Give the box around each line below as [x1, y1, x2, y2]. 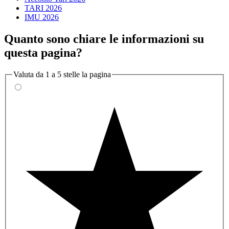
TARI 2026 [25, 4, 62, 13]
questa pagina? [4, 46, 82, 60]
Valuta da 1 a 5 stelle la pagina [13, 70, 111, 79]
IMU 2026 [25, 13, 59, 22]
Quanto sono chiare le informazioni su [4, 32, 204, 46]
